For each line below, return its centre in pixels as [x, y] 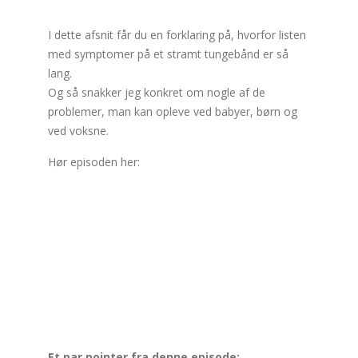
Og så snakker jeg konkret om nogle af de [157, 93]
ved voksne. [80, 131]
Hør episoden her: [94, 162]
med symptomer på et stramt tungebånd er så [168, 54]
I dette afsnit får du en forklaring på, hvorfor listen [177, 35]
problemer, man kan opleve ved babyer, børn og [173, 112]
